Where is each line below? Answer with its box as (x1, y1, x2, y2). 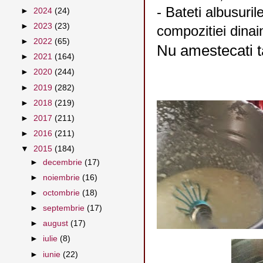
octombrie (43, 188, 83, 197)
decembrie (43, 157, 85, 167)
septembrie (43, 204, 87, 213)
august (43, 219, 71, 228)
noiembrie (43, 173, 83, 182)
